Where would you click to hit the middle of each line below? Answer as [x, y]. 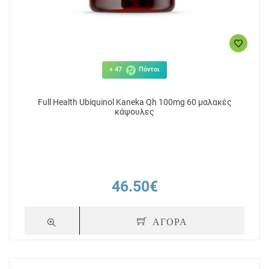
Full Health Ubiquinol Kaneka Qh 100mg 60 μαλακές [134, 102]
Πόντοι [148, 70]
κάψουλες [134, 112]
